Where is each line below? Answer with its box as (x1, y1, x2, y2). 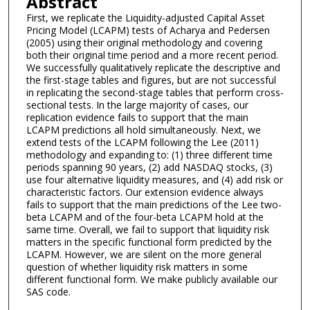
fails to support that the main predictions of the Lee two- (26, 198, 282, 212)
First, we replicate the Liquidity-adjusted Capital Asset (26, 11, 265, 25)
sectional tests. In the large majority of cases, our (26, 98, 248, 112)
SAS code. (26, 285, 71, 299)
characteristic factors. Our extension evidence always (26, 185, 264, 199)
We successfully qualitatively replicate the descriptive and (26, 61, 280, 75)
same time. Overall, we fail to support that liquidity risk (26, 223, 269, 237)
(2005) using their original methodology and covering (26, 36, 262, 50)
